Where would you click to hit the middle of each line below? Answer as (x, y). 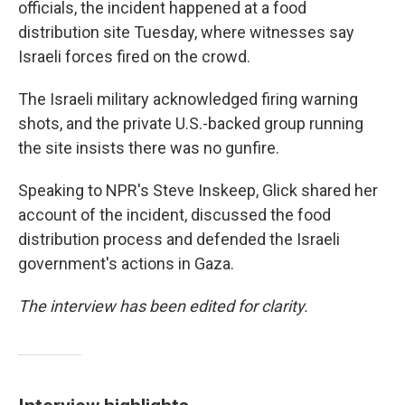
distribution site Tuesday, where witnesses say (186, 32)
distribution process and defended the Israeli (179, 239)
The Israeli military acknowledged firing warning (188, 99)
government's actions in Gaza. (126, 264)
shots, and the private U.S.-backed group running (191, 123)
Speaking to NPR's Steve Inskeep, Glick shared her (198, 190)
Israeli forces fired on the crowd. (134, 57)
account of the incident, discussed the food (174, 215)
